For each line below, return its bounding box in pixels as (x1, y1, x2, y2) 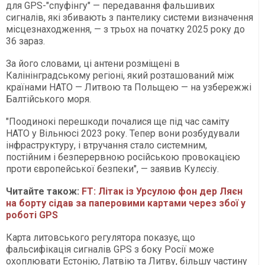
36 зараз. (6, 35, 45, 47)
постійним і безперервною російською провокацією (6, 151, 240, 163)
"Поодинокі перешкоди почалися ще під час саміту (6, 116, 230, 128)
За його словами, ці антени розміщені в (6, 58, 180, 70)
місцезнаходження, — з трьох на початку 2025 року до (6, 24, 245, 35)
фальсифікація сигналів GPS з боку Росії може (6, 244, 214, 256)
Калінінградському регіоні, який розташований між (6, 70, 234, 82)
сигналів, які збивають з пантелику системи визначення (6, 12, 253, 24)
